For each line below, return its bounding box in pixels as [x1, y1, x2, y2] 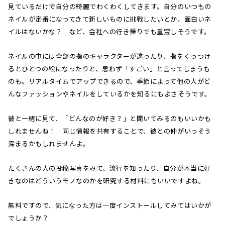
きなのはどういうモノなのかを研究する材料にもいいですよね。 [8, 176, 205, 185]
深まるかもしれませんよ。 [8, 139, 90, 148]
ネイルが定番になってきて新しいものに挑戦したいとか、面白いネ [8, 14, 211, 24]
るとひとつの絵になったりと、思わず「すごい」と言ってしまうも [8, 64, 210, 73]
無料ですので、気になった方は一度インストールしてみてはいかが [8, 200, 211, 210]
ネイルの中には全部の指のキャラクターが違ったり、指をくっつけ [8, 51, 211, 61]
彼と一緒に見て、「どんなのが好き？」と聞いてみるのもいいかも [8, 114, 211, 123]
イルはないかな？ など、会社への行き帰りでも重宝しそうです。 [8, 27, 211, 36]
